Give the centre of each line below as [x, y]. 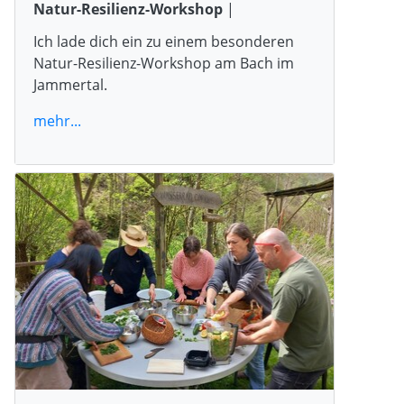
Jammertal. [70, 84]
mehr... [57, 120]
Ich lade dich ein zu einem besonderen [164, 41]
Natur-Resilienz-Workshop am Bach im [164, 63]
